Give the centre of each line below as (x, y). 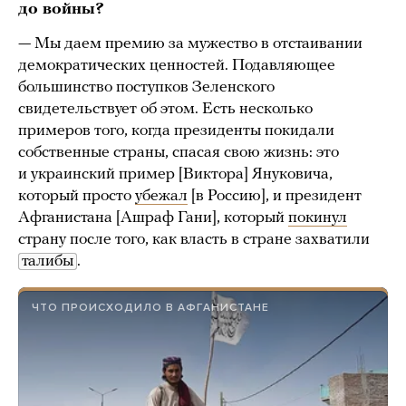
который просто (77, 197)
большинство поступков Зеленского (146, 88)
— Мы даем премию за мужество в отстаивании (190, 44)
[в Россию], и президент (275, 197)
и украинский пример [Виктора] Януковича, (175, 175)
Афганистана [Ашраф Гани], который (153, 218)
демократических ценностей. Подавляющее (177, 66)
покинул (318, 218)
